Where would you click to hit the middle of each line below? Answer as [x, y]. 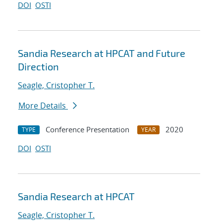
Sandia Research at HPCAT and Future [102, 53]
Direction [38, 67]
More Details [43, 106]
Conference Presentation [87, 130]
